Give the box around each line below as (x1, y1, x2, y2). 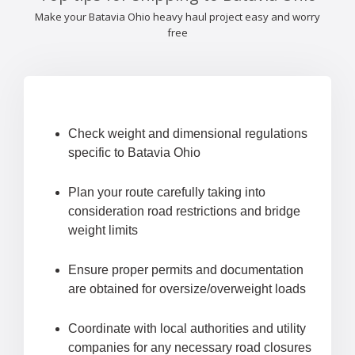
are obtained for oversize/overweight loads (68, 282, 306, 296)
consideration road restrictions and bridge (68, 204, 300, 219)
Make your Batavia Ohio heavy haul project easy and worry (35, 10, 320, 25)
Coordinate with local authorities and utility (68, 322, 306, 336)
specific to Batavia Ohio (68, 146, 200, 160)
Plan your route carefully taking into (68, 185, 265, 200)
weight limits (68, 223, 138, 238)
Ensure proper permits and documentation (68, 263, 303, 277)
